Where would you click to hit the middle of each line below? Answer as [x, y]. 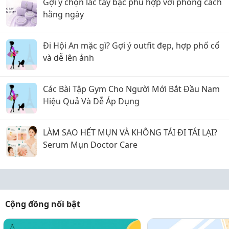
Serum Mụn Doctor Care [90, 145]
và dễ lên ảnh [68, 58]
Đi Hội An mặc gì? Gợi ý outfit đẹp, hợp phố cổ [131, 45]
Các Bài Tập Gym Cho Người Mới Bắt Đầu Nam [131, 89]
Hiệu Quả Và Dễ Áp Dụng [91, 101]
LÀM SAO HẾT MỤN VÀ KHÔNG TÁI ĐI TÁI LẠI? [130, 132]
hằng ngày [63, 14]
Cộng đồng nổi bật [43, 204]
